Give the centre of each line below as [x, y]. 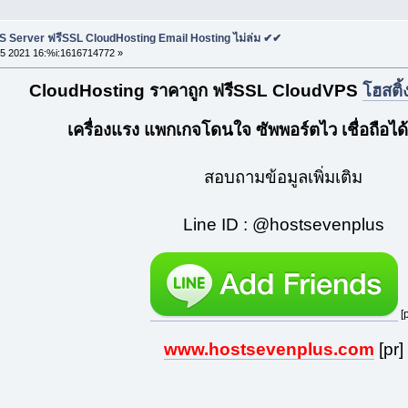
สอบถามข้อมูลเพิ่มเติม [284, 178]
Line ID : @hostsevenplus [283, 225]
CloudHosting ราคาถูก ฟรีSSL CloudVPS [196, 91]
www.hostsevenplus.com [269, 350]
